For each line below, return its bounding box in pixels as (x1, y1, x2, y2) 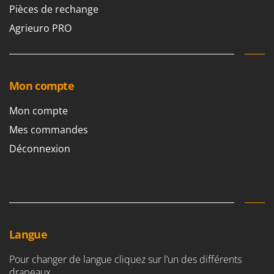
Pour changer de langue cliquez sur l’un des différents (9, 253, 242, 267)
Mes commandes (9, 123, 88, 137)
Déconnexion (9, 142, 70, 156)
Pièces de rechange (9, 2, 98, 17)
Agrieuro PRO (9, 21, 72, 35)
